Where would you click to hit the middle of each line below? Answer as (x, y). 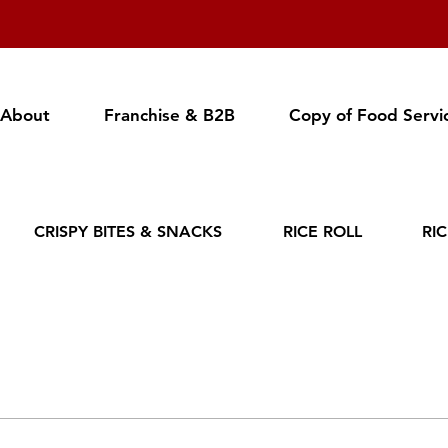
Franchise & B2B (169, 115)
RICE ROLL (322, 231)
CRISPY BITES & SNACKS (128, 231)
